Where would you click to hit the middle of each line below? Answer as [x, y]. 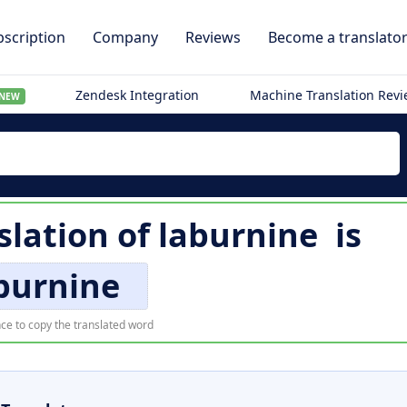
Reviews [213, 37]
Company [125, 37]
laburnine [238, 235]
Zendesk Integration [138, 95]
